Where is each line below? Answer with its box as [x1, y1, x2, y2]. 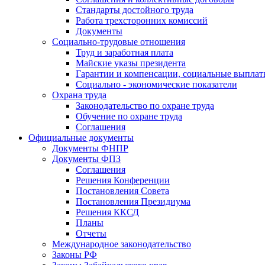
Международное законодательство [52, 239, 191, 249]
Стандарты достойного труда [76, 5, 193, 15]
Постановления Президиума [76, 196, 190, 206]
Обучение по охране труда [76, 111, 182, 121]
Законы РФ [52, 250, 97, 260]
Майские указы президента [76, 58, 186, 68]
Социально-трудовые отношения [52, 37, 185, 47]
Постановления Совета [76, 186, 169, 196]
